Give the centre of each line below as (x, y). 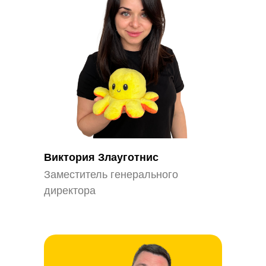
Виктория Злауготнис (101, 157)
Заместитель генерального (111, 175)
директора (70, 191)
